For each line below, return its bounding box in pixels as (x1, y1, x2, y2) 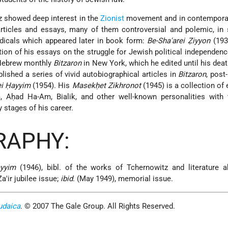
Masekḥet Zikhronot (72, 81, 141, 91)
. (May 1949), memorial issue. (73, 174, 174, 184)
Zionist (100, 14, 124, 23)
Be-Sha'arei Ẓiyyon (147, 36, 210, 46)
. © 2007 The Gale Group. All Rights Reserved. (20, 202, 176, 211)
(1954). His (31, 81, 72, 91)
